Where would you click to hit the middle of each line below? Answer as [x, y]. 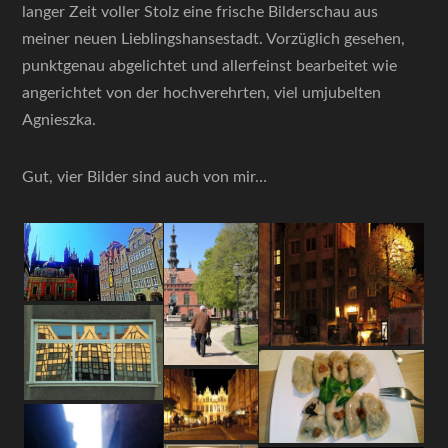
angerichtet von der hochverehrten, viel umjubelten [202, 93]
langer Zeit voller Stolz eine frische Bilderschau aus [200, 12]
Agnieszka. [59, 120]
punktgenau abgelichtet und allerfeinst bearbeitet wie [210, 66]
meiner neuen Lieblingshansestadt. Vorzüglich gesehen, [214, 39]
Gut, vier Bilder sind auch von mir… [145, 177]
